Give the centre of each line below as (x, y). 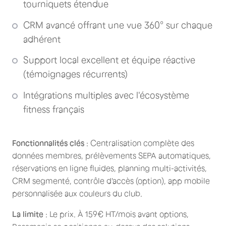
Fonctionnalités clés (48, 143)
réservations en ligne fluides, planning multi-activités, (109, 168)
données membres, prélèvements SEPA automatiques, (111, 156)
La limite (28, 214)
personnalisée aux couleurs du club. (77, 193)
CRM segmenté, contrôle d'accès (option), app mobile (111, 181)
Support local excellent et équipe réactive (109, 60)
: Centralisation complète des (139, 143)
